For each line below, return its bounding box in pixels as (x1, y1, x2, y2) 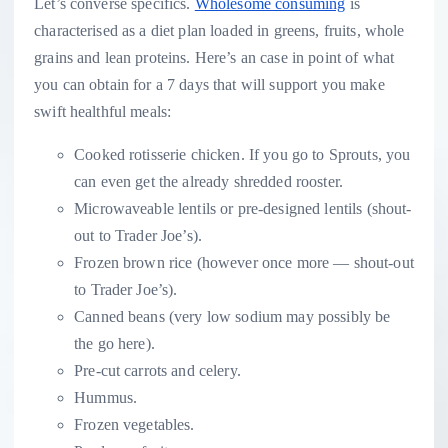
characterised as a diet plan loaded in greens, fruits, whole (34, 22, 405, 40)
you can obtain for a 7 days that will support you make (34, 76, 385, 94)
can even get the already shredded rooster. (74, 173, 343, 191)
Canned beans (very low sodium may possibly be (74, 308, 391, 326)
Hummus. (74, 389, 138, 407)
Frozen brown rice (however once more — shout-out (74, 254, 414, 272)
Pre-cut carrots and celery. (74, 362, 241, 380)
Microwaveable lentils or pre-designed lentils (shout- (74, 200, 412, 218)
